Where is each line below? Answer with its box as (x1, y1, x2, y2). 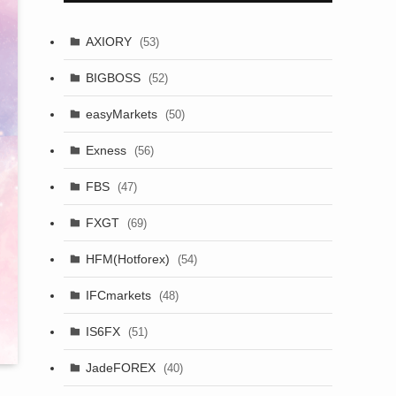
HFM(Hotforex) (85, 251, 173, 266)
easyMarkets (85, 106, 161, 121)
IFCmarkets (85, 287, 155, 302)
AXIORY (85, 34, 135, 49)
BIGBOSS (85, 70, 144, 85)
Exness (85, 142, 130, 157)
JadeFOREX (85, 360, 159, 375)
